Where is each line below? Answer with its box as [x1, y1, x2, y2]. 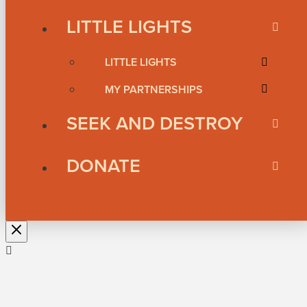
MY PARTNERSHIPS [105, 81, 203, 97]
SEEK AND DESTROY [66, 109, 243, 137]
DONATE [66, 151, 140, 180]
